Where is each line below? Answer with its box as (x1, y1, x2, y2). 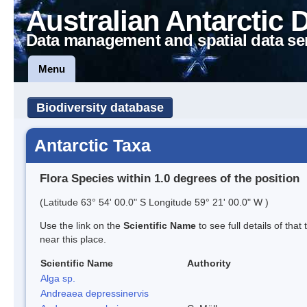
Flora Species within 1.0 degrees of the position (40, 171, 299, 185)
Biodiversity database (36, 101, 164, 114)
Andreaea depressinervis (40, 287, 149, 299)
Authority (187, 257, 231, 269)
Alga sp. (40, 272, 75, 284)
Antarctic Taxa (34, 136, 151, 155)
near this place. (40, 233, 106, 245)
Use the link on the (40, 219, 123, 231)
